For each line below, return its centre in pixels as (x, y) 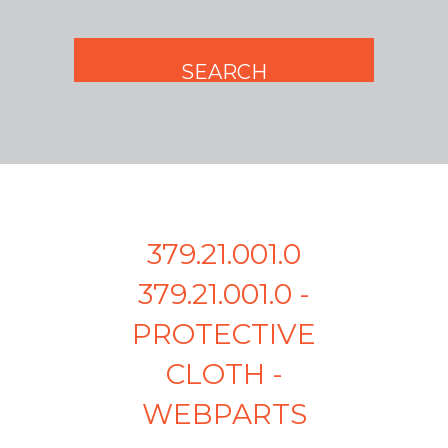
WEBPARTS (224, 414)
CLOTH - (224, 374)
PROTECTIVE (224, 334)
